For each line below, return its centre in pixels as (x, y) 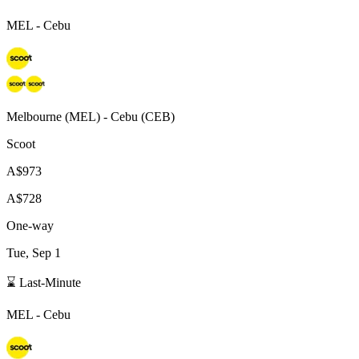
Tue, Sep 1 (34, 252)
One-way (30, 225)
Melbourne (34, 116)
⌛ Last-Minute (44, 282)
